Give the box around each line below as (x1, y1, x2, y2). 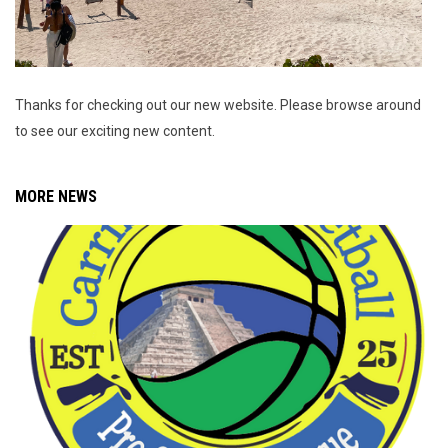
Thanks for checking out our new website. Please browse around (15, 97, 421, 114)
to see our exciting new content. (15, 123, 215, 140)
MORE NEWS (15, 187, 97, 207)
